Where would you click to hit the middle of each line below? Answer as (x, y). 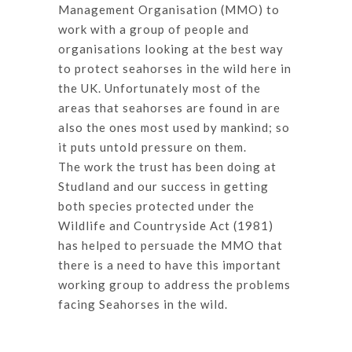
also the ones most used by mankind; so (174, 127)
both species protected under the (156, 205)
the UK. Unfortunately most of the (159, 88)
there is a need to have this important (170, 264)
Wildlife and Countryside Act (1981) (166, 225)
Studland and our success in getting (163, 186)
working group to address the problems (174, 284)
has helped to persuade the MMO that (170, 245)
